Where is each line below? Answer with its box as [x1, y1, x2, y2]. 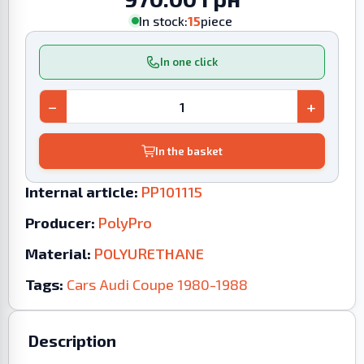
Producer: [25, 213, 95, 232]
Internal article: [25, 182, 138, 201]
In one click [160, 55, 219, 69]
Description [28, 330, 116, 350]
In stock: [138, 13, 188, 28]
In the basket [155, 144, 223, 158]
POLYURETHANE [94, 244, 204, 262]
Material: [25, 244, 91, 262]
